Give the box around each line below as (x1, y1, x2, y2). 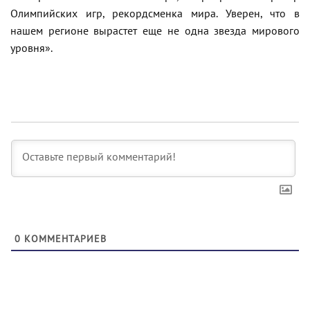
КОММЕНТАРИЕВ (21, 233, 107, 246)
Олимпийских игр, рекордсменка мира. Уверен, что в (10, 8, 300, 21)
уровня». (10, 42, 53, 55)
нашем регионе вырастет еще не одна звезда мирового (10, 25, 300, 38)
